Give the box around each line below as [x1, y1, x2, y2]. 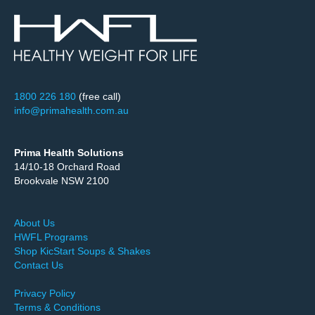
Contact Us [14, 259, 63, 271]
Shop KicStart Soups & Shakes [14, 245, 150, 257]
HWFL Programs [14, 231, 88, 243]
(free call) [76, 90, 121, 102]
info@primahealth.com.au [14, 104, 129, 116]
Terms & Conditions [14, 301, 101, 313]
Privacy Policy [14, 287, 75, 299]
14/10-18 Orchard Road [14, 160, 120, 172]
